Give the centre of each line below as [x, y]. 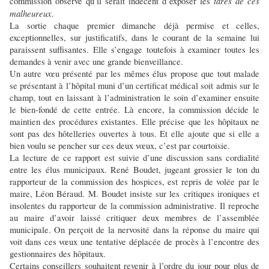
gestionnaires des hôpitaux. [58, 254]
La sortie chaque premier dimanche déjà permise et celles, [134, 26]
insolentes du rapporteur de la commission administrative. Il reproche [134, 206]
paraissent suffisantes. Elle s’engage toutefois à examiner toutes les [134, 50]
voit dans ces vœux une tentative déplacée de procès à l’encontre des [134, 242]
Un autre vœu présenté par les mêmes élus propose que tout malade [134, 74]
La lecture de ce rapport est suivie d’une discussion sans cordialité [134, 158]
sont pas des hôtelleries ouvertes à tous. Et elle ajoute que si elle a [134, 134]
